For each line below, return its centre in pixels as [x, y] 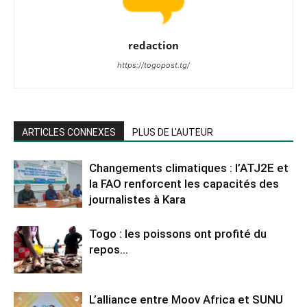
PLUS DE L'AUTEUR [173, 132]
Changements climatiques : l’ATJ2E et [189, 168]
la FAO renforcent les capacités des [184, 183]
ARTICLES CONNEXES [69, 132]
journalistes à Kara [137, 199]
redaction [153, 45]
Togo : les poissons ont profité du [178, 233]
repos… [109, 249]
